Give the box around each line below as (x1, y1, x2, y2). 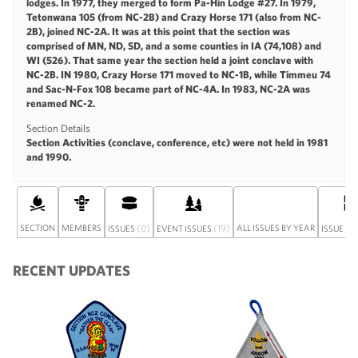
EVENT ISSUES (157, 222, 213, 233)
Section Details (26, 121, 90, 134)
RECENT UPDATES (13, 261, 130, 279)
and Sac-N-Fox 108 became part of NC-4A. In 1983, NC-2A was (26, 82, 310, 95)
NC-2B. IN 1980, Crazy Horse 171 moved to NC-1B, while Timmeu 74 (26, 68, 331, 81)
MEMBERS (62, 221, 101, 233)
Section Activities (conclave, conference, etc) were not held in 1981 (26, 136, 328, 149)
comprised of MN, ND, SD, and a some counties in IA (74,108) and (26, 39, 321, 52)
